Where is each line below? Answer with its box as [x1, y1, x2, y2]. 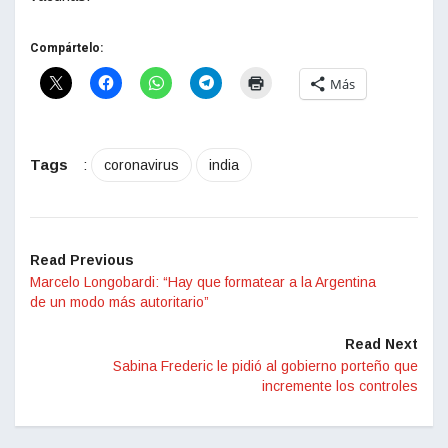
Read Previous [30, 252, 134, 269]
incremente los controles [262, 378, 418, 395]
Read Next [345, 336, 418, 353]
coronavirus [104, 157, 179, 174]
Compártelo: [30, 39, 103, 58]
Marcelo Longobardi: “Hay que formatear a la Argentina [30, 274, 376, 291]
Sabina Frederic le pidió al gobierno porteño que [113, 358, 418, 375]
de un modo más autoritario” [30, 294, 209, 311]
